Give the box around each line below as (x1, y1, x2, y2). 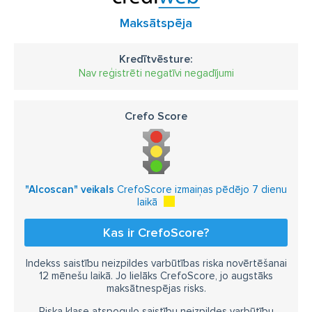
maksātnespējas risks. (106, 281, 206, 295)
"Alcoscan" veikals (25, 182, 114, 196)
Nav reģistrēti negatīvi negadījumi (78, 66, 234, 79)
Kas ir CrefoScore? (103, 224, 209, 240)
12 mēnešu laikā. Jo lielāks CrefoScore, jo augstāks (39, 269, 273, 282)
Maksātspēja (120, 15, 192, 31)
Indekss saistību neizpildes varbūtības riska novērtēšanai (25, 256, 287, 270)
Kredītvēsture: (119, 52, 193, 66)
